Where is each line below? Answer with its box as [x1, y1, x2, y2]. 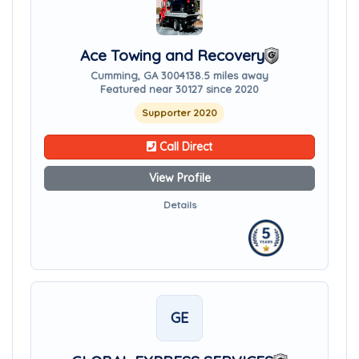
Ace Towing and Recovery [80, 46, 264, 65]
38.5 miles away [189, 69, 268, 82]
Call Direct [156, 139, 212, 154]
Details [163, 199, 196, 211]
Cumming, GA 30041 [91, 69, 189, 82]
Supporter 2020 [142, 107, 217, 119]
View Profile [148, 171, 211, 185]
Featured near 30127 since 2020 [100, 83, 259, 95]
